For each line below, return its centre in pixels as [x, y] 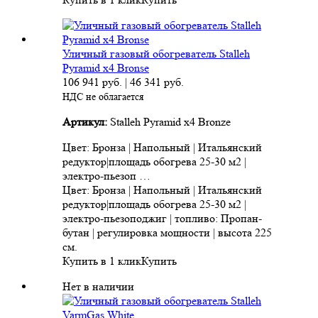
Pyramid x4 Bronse [106, 68]
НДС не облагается [103, 97]
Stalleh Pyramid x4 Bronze [170, 122]
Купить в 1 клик [102, 261]
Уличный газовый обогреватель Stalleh [156, 54]
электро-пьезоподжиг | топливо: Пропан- [162, 219]
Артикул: [86, 122]
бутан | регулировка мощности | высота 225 [167, 233]
